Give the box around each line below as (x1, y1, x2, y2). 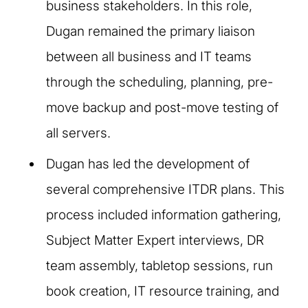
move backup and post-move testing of (46, 99, 278, 115)
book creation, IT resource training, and (46, 283, 279, 299)
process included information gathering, (46, 206, 281, 223)
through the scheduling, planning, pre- (46, 74, 273, 90)
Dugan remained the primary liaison (46, 23, 255, 39)
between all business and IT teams (46, 48, 252, 65)
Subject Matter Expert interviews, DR (46, 232, 264, 248)
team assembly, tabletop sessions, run (46, 257, 273, 274)
